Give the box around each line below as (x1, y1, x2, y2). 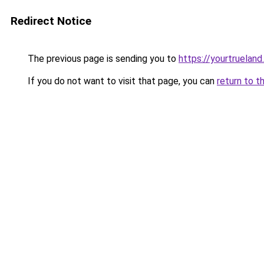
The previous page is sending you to (25, 53, 179, 64)
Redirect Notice (11, 14, 91, 28)
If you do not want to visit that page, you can (25, 75, 217, 87)
